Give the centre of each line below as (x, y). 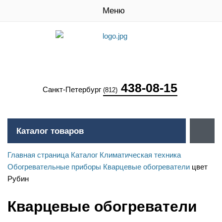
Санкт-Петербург (73, 89)
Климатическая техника (140, 155)
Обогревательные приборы (54, 167)
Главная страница (38, 155)
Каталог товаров (50, 131)
